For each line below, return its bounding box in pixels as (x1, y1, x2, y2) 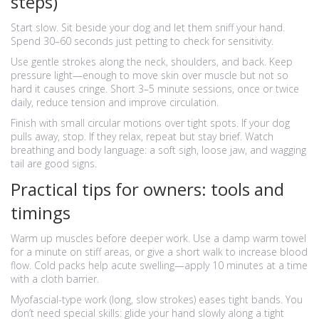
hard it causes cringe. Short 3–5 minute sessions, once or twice (11, 82, 299, 95)
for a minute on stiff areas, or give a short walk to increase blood (11, 245, 308, 258)
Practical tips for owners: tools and (11, 177, 284, 201)
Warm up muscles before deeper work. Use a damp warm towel (11, 231, 306, 245)
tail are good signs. (11, 157, 97, 170)
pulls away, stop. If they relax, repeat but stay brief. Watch (11, 130, 273, 143)
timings (11, 201, 70, 224)
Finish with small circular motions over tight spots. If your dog (11, 116, 290, 130)
